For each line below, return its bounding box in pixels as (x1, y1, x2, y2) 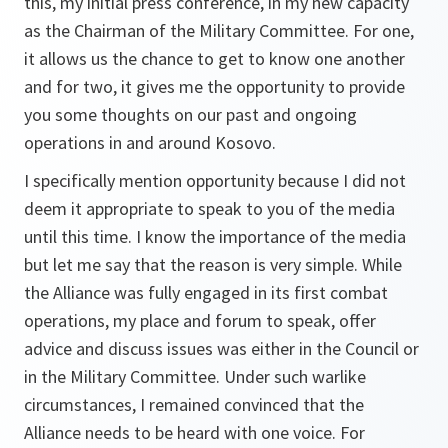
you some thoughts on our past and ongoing (24, 103, 357, 126)
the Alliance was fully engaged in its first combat (24, 281, 388, 304)
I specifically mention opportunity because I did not (24, 169, 406, 192)
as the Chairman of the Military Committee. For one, (24, 19, 414, 42)
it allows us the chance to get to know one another (24, 47, 405, 70)
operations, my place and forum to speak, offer (24, 309, 376, 332)
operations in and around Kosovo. (24, 131, 276, 154)
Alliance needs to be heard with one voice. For (24, 421, 365, 444)
